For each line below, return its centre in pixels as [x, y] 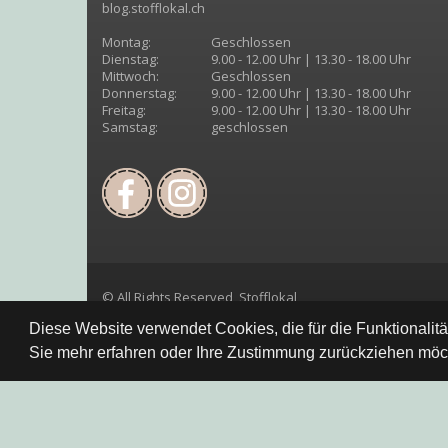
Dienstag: [130, 58]
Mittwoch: [130, 75]
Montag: [126, 41]
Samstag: [130, 126]
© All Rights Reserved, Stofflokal [199, 296]
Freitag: [124, 109]
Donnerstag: [139, 92]
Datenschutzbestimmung [144, 392]
